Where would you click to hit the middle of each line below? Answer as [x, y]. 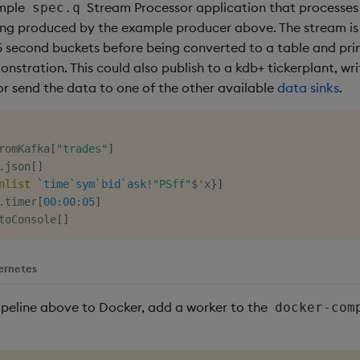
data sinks [308, 87]
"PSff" [172, 184]
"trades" [82, 148]
